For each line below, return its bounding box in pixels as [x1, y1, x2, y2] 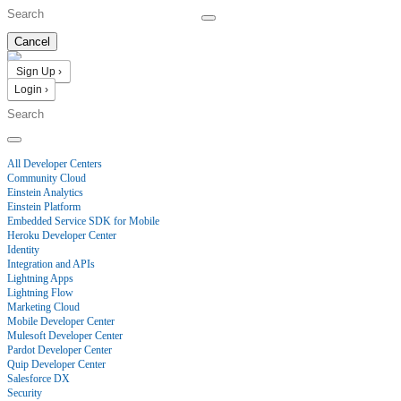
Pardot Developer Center [7, 344, 112, 356]
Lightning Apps [7, 272, 73, 285]
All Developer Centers [7, 158, 102, 170]
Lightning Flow [7, 286, 73, 299]
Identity [7, 243, 39, 256]
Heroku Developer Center [7, 229, 116, 242]
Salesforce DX [7, 372, 70, 385]
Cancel [14, 35, 50, 48]
